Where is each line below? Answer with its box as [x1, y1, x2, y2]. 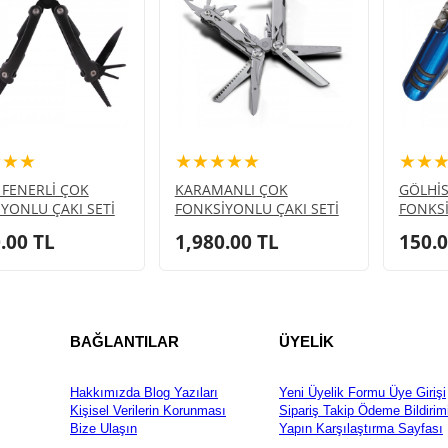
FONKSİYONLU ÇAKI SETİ [174, 198, 339, 218]
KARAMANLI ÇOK [174, 179, 288, 199]
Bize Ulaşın [70, 421, 137, 437]
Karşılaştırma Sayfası [312, 421, 443, 437]
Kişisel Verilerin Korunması [70, 403, 226, 419]
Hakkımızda [70, 385, 140, 401]
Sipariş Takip [279, 403, 354, 419]
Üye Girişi [385, 385, 446, 401]
